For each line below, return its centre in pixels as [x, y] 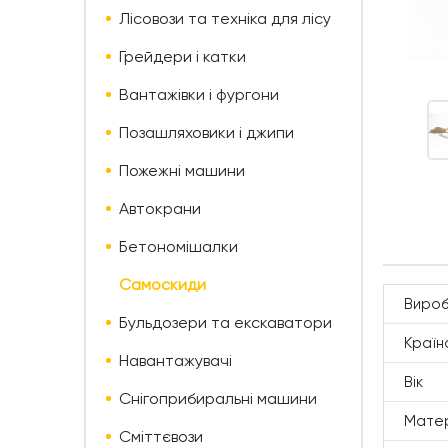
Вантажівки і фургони [199, 94]
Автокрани [160, 208]
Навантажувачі [175, 360]
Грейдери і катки [182, 56]
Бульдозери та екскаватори [225, 322]
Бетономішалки [178, 246]
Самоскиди [162, 284]
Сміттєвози [161, 436]
